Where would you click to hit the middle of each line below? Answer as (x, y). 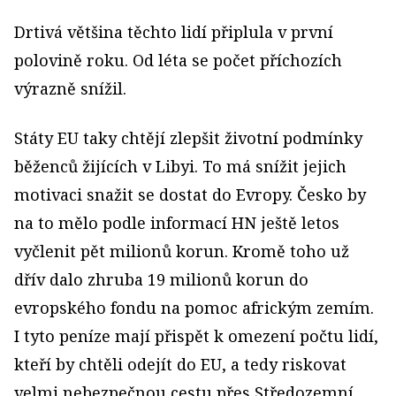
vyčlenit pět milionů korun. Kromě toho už (182, 251)
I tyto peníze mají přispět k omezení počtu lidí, (196, 336)
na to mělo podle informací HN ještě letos (177, 223)
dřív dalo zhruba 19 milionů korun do (161, 279)
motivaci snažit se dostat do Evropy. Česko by (190, 194)
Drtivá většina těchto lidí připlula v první (174, 32)
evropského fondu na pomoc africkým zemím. (194, 308)
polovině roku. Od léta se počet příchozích (178, 60)
